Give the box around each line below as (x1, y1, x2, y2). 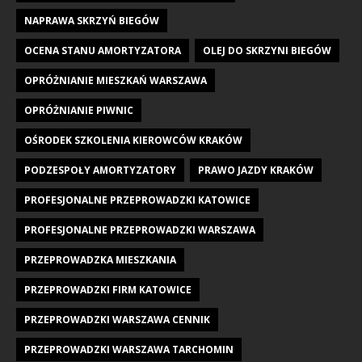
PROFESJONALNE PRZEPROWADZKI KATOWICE (24, 192, 250, 207)
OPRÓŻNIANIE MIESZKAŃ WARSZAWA (24, 73, 207, 87)
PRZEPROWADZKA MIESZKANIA (24, 252, 176, 267)
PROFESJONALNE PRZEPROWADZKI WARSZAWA (24, 222, 255, 237)
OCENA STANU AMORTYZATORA (24, 43, 181, 57)
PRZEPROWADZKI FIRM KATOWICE (24, 282, 192, 297)
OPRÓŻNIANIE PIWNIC (24, 103, 133, 117)
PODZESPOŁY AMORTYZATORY (24, 162, 176, 177)
